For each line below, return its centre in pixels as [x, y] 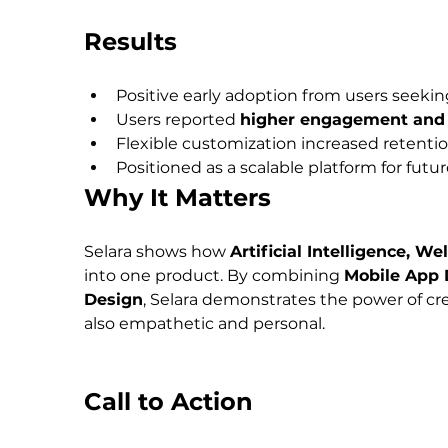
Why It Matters [177, 198]
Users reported [178, 120]
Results [130, 42]
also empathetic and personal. [204, 324]
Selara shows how [157, 252]
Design [113, 300]
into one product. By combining [214, 276]
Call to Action [168, 402]
